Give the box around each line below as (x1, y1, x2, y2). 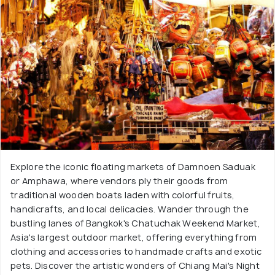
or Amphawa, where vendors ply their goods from (10, 175, 228, 187)
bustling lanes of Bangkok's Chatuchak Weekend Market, (10, 217, 260, 229)
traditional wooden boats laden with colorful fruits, (10, 189, 235, 201)
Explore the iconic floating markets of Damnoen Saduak (10, 161, 255, 172)
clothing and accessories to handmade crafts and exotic (10, 246, 262, 257)
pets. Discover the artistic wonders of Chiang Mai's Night (10, 260, 260, 271)
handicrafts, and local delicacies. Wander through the (10, 203, 249, 215)
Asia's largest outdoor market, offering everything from (10, 231, 257, 243)
